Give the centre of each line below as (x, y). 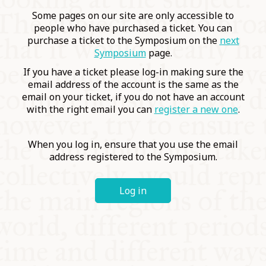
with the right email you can (90, 109)
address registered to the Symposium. (133, 156)
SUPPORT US (71, 58)
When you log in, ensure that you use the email (133, 144)
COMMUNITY (73, 18)
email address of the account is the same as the (133, 84)
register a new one (196, 109)
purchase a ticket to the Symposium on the (123, 41)
